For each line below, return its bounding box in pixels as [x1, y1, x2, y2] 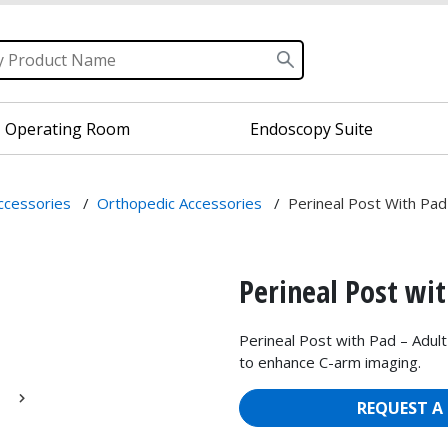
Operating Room [4, 117, 130, 140]
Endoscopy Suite [250, 117, 374, 140]
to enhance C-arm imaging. [239, 352, 421, 373]
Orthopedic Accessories [97, 193, 262, 213]
